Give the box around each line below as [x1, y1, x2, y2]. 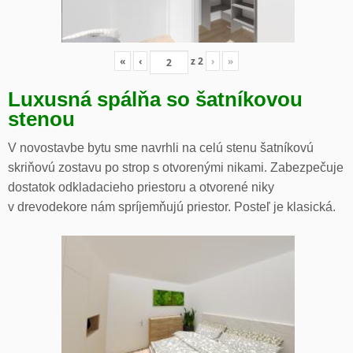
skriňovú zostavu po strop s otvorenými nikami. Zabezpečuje [8, 161, 344, 175]
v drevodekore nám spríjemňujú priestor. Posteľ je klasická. [8, 200, 336, 214]
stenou [8, 108, 75, 131]
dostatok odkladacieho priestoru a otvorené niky [8, 180, 274, 195]
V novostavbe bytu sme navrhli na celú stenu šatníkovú [8, 141, 314, 155]
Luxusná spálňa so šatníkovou [8, 88, 303, 111]
